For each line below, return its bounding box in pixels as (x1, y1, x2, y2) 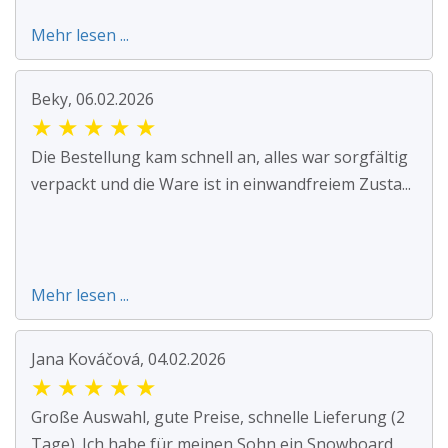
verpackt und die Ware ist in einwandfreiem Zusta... (31, 173, 411, 196)
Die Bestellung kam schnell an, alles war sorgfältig (31, 146, 408, 169)
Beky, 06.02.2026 (31, 88, 154, 111)
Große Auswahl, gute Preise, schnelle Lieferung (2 (31, 406, 405, 429)
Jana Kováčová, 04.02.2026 (31, 348, 226, 371)
